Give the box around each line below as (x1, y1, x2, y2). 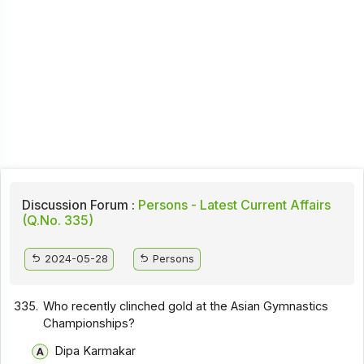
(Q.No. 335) (21, 212, 93, 229)
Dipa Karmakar (54, 343, 136, 358)
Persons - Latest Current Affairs (134, 197, 331, 214)
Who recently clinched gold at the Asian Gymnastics (43, 298, 329, 314)
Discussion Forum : (21, 197, 135, 214)
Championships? (43, 315, 136, 331)
